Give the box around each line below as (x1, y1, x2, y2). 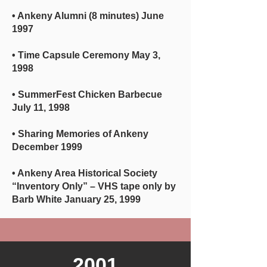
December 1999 (12, 142, 82, 152)
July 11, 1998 (12, 103, 70, 113)
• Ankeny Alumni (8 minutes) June (12, 11, 164, 21)
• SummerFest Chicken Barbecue (12, 89, 162, 100)
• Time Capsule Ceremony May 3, (12, 50, 160, 60)
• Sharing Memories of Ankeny (12, 129, 148, 139)
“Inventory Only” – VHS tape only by (12, 181, 176, 191)
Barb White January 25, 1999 (12, 194, 141, 204)
